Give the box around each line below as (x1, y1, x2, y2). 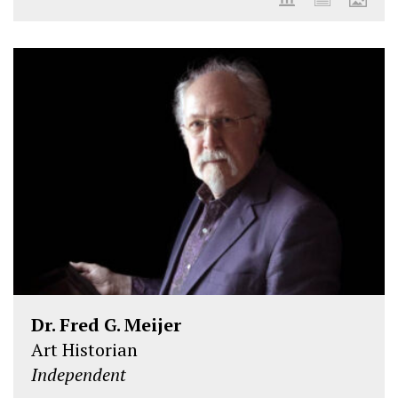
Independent (31, 362, 126, 386)
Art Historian (31, 337, 138, 362)
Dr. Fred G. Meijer (31, 312, 181, 337)
